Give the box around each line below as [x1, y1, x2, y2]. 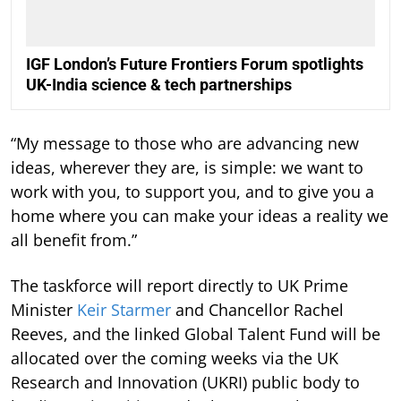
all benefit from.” [11, 228, 137, 251]
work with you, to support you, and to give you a [11, 180, 374, 202]
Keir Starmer [77, 298, 171, 320]
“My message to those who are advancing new [11, 132, 359, 154]
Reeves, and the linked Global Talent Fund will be [11, 322, 380, 345]
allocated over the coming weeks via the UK [11, 346, 338, 369]
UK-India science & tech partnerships [26, 74, 292, 94]
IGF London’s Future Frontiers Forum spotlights [26, 54, 363, 73]
